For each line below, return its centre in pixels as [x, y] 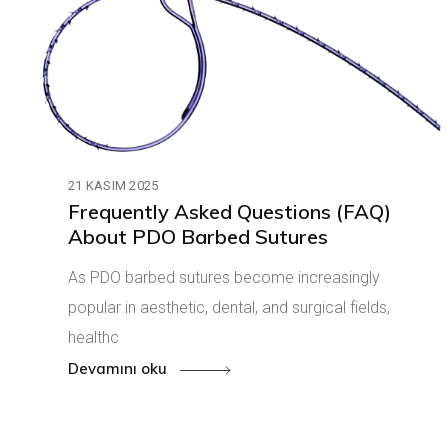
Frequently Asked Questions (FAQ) [229, 211]
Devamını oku [119, 369]
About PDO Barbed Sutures [198, 236]
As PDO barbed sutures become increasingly [224, 277]
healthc [93, 337]
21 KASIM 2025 [113, 185]
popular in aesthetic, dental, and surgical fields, [229, 307]
